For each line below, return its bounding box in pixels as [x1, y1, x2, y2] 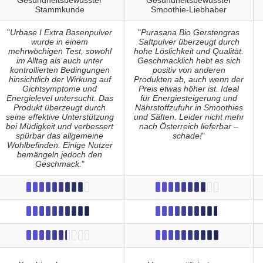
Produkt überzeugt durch [14, 103, 106, 113]
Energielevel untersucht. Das [6, 93, 113, 103]
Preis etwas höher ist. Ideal [139, 84, 239, 94]
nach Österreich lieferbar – [139, 122, 238, 131]
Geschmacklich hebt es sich [137, 56, 241, 66]
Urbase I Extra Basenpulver [10, 28, 112, 38]
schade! [173, 131, 202, 141]
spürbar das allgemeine [16, 131, 103, 141]
